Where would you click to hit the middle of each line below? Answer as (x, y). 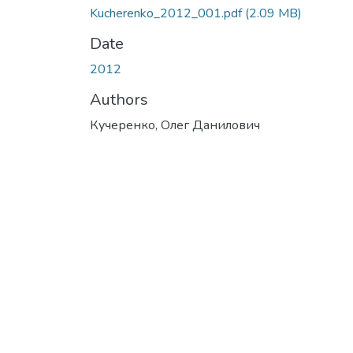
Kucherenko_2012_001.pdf (167, 13)
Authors (119, 99)
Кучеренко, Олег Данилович (175, 125)
